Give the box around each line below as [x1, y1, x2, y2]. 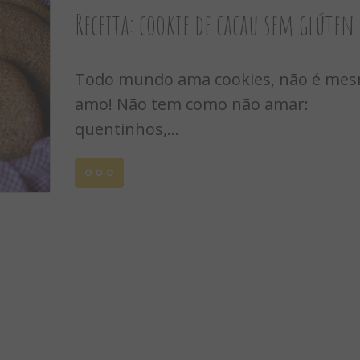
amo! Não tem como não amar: [74, 93, 309, 115]
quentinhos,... [74, 118, 179, 140]
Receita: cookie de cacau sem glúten [74, 6, 354, 43]
